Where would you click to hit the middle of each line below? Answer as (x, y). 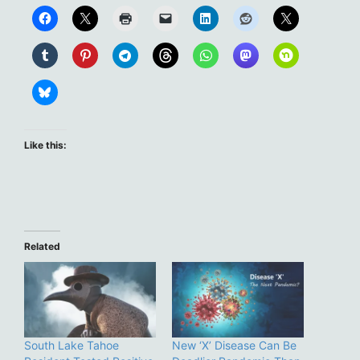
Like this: (45, 145)
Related (42, 246)
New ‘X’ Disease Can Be (234, 345)
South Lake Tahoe (72, 345)
